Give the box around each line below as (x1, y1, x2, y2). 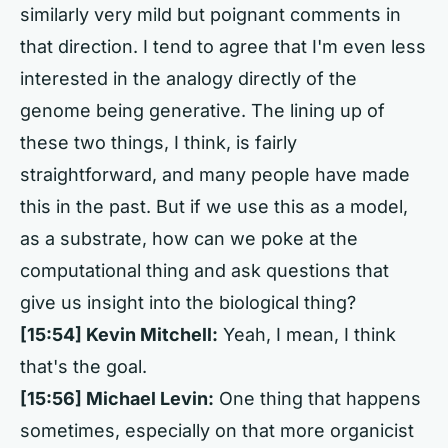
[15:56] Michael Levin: (20, 388, 214, 409)
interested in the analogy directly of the (20, 68, 357, 89)
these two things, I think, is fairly (20, 132, 297, 153)
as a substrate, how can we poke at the (20, 228, 358, 249)
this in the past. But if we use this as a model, (20, 196, 408, 217)
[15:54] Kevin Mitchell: (20, 324, 218, 345)
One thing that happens (214, 388, 421, 409)
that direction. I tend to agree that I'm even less (20, 36, 426, 57)
